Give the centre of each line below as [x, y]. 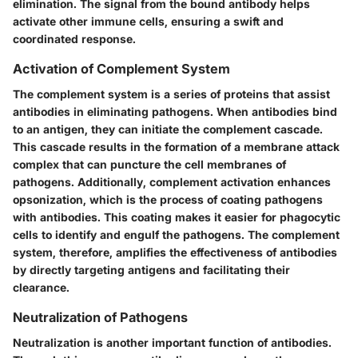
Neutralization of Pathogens [100, 318]
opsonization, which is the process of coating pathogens [168, 200]
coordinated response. [74, 39]
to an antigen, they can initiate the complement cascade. [168, 129]
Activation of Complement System [121, 69]
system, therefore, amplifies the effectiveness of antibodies [175, 253]
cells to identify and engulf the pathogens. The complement [176, 235]
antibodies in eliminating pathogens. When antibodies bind [175, 112]
